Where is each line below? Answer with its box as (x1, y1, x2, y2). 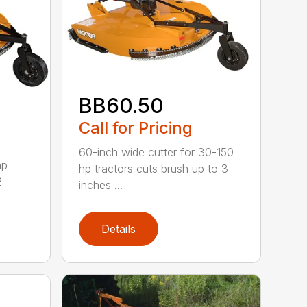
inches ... (79, 177, 123, 192)
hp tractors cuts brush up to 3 (79, 161, 229, 175)
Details (101, 221, 136, 236)
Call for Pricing (79, 117, 193, 138)
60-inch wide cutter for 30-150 (79, 145, 234, 159)
